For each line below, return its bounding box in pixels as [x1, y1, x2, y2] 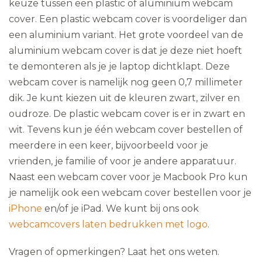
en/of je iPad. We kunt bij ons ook [42, 203, 199, 214]
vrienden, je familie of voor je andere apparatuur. [9, 156, 236, 167]
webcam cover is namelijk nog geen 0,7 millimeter [9, 77, 243, 88]
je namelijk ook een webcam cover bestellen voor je [9, 187, 251, 198]
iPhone [9, 203, 42, 214]
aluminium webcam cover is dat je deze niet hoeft [9, 45, 242, 56]
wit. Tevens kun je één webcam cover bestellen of [9, 124, 243, 135]
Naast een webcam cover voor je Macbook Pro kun [9, 171, 247, 182]
